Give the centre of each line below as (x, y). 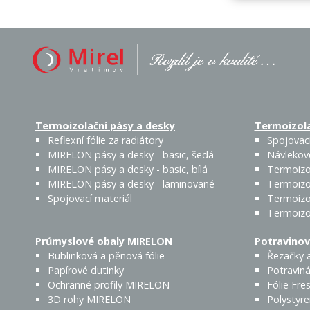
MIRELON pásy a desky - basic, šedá (131, 155)
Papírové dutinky (86, 271)
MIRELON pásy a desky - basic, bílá (128, 170)
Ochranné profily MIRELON (109, 285)
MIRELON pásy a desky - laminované (131, 184)
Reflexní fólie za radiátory (106, 140)
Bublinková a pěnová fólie (106, 256)
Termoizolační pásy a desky (105, 126)
